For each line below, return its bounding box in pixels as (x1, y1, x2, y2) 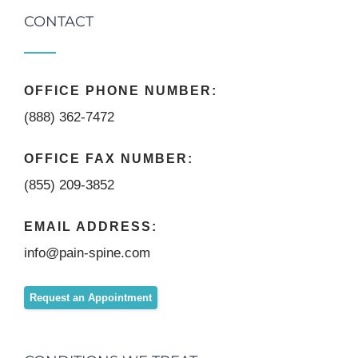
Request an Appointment (30, 292, 152, 304)
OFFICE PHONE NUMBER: (24, 84, 217, 98)
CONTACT (24, 13, 93, 31)
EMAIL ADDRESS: (24, 220, 157, 234)
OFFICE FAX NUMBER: (24, 152, 193, 166)
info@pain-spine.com (24, 245, 150, 261)
